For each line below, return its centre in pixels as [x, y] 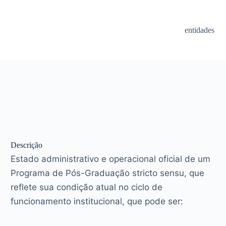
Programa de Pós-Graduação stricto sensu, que [108, 173]
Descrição [27, 145]
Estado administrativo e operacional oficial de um [111, 159]
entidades [200, 30]
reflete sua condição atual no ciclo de [87, 187]
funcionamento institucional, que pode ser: [97, 201]
